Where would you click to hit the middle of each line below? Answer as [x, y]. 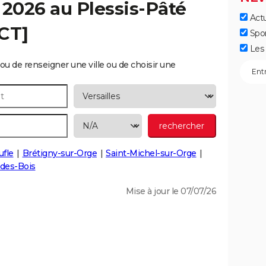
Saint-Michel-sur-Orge [151, 153]
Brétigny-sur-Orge [59, 153]
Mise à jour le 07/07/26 [171, 191]
